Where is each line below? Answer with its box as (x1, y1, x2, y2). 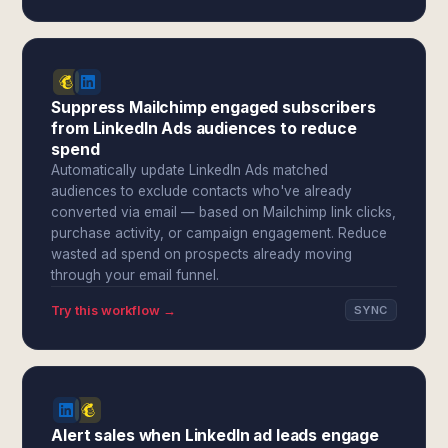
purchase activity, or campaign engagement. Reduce (51, 225, 388, 241)
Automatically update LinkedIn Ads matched (51, 162, 329, 178)
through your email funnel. (51, 267, 220, 283)
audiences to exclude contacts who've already (51, 183, 353, 199)
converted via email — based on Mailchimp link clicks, (51, 204, 397, 220)
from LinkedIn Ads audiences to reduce (51, 119, 357, 138)
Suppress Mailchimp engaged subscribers (51, 98, 376, 117)
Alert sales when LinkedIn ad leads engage (51, 426, 379, 445)
